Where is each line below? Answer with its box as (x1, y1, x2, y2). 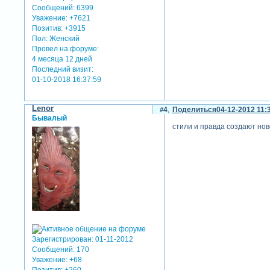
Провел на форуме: (32, 44, 99, 53)
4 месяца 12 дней (32, 54, 93, 63)
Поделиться (172, 105, 216, 115)
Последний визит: (32, 64, 94, 74)
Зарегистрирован (32, 234, 92, 243)
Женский (48, 34, 80, 43)
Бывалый (32, 114, 67, 123)
